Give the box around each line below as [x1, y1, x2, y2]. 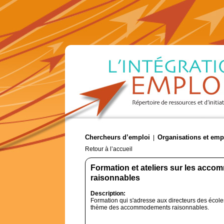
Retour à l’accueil [85, 145, 132, 152]
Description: [90, 190, 125, 197]
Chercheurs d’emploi [85, 133, 150, 141]
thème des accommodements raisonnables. [90, 204, 209, 211]
